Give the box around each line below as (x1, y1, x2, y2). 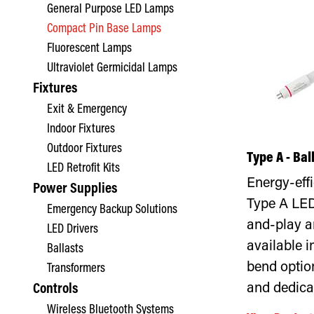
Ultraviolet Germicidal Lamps (47, 62, 177, 75)
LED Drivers (47, 223, 98, 236)
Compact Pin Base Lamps (47, 22, 161, 36)
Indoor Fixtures (47, 123, 115, 136)
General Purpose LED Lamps (47, 3, 174, 16)
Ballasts (47, 243, 83, 256)
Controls (33, 282, 78, 297)
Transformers (47, 262, 105, 275)
